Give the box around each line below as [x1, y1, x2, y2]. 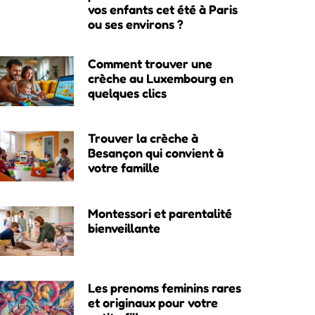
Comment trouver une [87, 55, 212, 71]
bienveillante [87, 219, 160, 236]
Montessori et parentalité [87, 205, 232, 221]
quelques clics [87, 84, 167, 101]
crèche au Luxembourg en [87, 70, 233, 86]
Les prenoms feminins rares [87, 280, 241, 296]
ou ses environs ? [87, 15, 184, 32]
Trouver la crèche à [87, 130, 198, 146]
